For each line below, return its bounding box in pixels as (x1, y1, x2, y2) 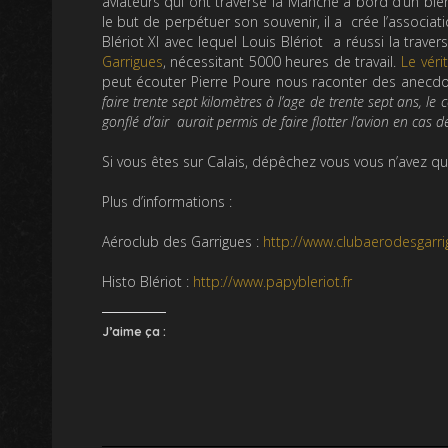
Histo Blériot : (101, 272, 193, 292)
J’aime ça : (101, 324, 166, 340)
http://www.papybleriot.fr (192, 272, 352, 292)
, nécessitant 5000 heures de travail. (162, 52, 402, 72)
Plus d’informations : (101, 192, 232, 212)
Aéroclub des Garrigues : (101, 232, 263, 252)
